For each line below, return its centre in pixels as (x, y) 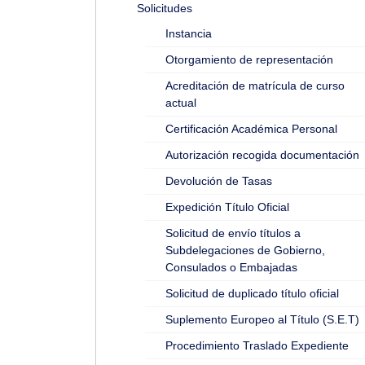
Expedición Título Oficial (227, 207)
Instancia (189, 33)
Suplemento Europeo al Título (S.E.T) (262, 319)
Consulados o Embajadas (231, 267)
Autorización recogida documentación (262, 155)
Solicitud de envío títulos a (233, 233)
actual (181, 103)
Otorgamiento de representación (249, 59)
